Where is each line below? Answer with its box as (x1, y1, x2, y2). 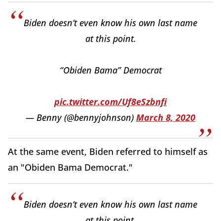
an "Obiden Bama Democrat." (8, 161, 135, 174)
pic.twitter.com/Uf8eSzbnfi (54, 96, 167, 108)
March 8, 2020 (136, 111, 195, 124)
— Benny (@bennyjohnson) (26, 111, 136, 124)
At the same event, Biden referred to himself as (8, 146, 208, 158)
